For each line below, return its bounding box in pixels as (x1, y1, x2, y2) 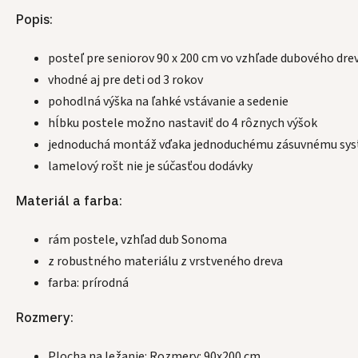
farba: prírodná (48, 274, 129, 292)
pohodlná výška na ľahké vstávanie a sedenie (48, 93, 288, 111)
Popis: (16, 11, 53, 28)
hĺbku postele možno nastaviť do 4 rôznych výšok (48, 114, 317, 133)
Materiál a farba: (16, 193, 122, 209)
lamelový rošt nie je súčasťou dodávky (48, 157, 253, 176)
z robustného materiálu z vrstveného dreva (48, 253, 283, 271)
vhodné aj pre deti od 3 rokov (48, 71, 203, 89)
